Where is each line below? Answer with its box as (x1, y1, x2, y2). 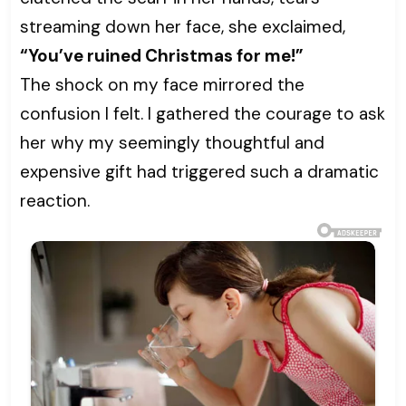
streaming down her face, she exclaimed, (20, 15, 345, 39)
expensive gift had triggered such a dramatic (20, 160, 379, 184)
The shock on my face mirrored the (20, 73, 304, 97)
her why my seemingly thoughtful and (20, 131, 324, 155)
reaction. (20, 189, 90, 213)
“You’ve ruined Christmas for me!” (20, 44, 304, 68)
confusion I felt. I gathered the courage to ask (20, 102, 385, 126)
